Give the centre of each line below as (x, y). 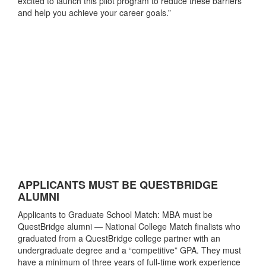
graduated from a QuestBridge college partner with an (119, 238)
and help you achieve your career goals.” (94, 13)
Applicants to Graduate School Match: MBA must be (115, 215)
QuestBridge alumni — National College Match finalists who (129, 227)
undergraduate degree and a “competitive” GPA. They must (129, 250)
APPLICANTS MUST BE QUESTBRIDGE (118, 185)
